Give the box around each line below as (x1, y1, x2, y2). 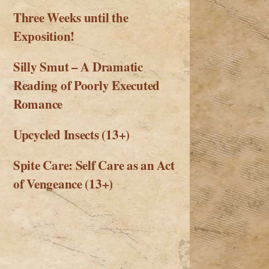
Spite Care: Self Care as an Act (13, 156, 175, 175)
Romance (13, 95, 63, 113)
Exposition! (13, 27, 75, 46)
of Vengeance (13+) (13, 175, 113, 193)
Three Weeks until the (13, 8, 128, 27)
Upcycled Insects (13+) (13, 125, 130, 144)
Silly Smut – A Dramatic (13, 58, 143, 76)
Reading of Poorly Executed (13, 76, 160, 95)
